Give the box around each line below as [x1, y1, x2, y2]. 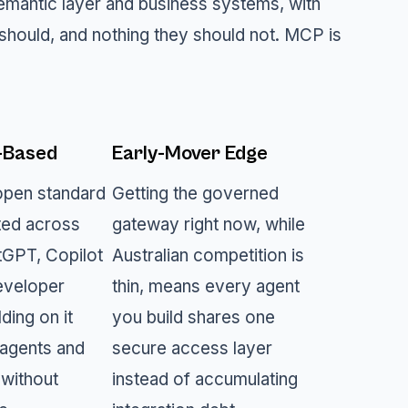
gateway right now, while [111, 213, 305, 235]
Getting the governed [111, 182, 279, 204]
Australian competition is [111, 244, 304, 266]
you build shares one [111, 306, 275, 328]
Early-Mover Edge [111, 142, 268, 166]
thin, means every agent [111, 275, 300, 297]
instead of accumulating [111, 368, 298, 390]
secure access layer [111, 337, 272, 359]
